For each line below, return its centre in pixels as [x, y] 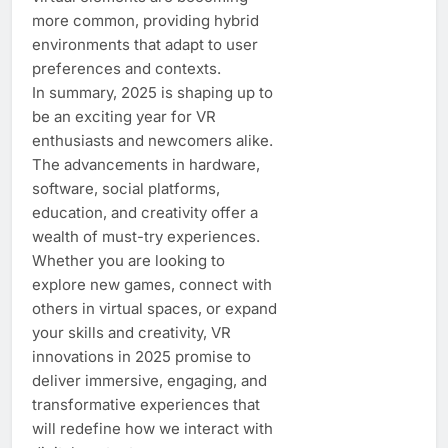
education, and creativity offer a [145, 212]
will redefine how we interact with [152, 428]
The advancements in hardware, [146, 164]
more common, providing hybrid [145, 20]
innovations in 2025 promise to [141, 356]
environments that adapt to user [145, 44]
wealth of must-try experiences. [146, 236]
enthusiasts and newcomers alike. [152, 140]
